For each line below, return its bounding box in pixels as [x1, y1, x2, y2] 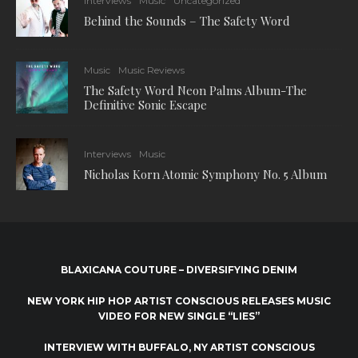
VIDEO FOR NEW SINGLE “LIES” [98, 309, 260, 322]
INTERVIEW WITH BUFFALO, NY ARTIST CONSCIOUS [43, 340, 315, 353]
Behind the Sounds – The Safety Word [84, 13, 290, 29]
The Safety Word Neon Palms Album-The [84, 82, 307, 98]
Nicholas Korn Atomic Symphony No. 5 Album [84, 166, 327, 182]
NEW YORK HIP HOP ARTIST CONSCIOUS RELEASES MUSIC [27, 294, 331, 307]
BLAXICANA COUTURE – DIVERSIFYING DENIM [61, 263, 297, 276]
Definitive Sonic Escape [84, 97, 207, 113]
